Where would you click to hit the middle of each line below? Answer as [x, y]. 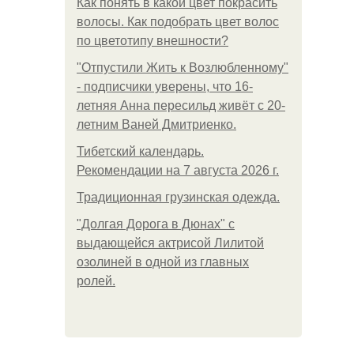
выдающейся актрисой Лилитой [170, 243]
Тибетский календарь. [140, 151]
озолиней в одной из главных [163, 262]
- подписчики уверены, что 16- [165, 87]
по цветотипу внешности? [153, 41]
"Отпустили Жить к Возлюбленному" [183, 68]
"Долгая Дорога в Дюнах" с [156, 224]
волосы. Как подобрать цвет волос [178, 22]
